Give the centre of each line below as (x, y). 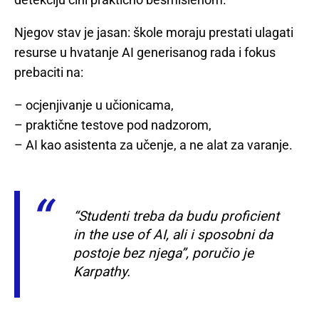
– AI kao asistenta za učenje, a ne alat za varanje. (153, 145)
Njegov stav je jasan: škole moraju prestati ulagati (154, 32)
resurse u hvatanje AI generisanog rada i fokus (145, 52)
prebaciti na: (49, 72)
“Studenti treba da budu (147, 216)
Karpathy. (102, 271)
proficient (250, 216)
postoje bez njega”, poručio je (163, 253)
